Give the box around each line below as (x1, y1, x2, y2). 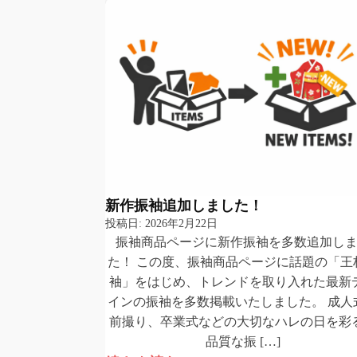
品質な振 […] (206, 335, 281, 348)
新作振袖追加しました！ (105, 194, 263, 215)
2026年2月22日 (145, 217, 218, 229)
